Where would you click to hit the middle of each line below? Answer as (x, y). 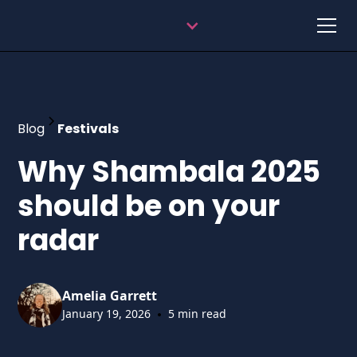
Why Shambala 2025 (169, 172)
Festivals (88, 129)
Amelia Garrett (110, 296)
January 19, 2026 (107, 314)
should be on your (149, 206)
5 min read (198, 314)
